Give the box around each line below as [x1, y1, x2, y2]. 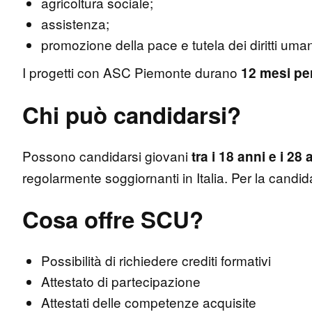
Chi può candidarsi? [22, 97, 247, 131]
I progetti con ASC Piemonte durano [22, 62, 241, 81]
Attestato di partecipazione [41, 271, 204, 290]
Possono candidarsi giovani [22, 146, 192, 165]
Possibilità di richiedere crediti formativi [41, 250, 274, 270]
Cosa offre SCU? [22, 202, 210, 235]
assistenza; [41, 13, 113, 33]
